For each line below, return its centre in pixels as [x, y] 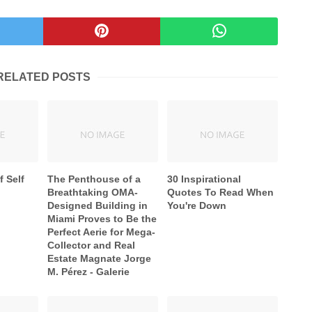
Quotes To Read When [221, 193]
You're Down [197, 206]
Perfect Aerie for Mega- [102, 232]
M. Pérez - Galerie [89, 272]
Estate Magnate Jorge [100, 259]
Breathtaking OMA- [93, 193]
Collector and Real [92, 245]
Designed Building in [98, 206]
